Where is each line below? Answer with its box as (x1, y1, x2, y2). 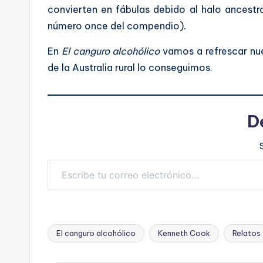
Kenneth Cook (158, 228, 210, 238)
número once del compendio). (48, 20, 186, 32)
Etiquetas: (47, 233, 95, 246)
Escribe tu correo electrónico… (47, 153, 112, 165)
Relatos (232, 228, 261, 238)
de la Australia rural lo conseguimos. (48, 62, 213, 73)
